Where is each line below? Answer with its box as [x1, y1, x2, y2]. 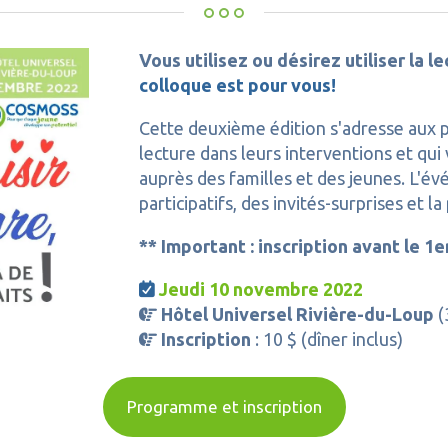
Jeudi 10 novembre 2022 [159, 279, 367, 299]
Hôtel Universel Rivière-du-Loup [161, 304, 434, 324]
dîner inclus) [307, 329, 403, 349]
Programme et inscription [126, 397, 322, 416]
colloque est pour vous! [139, 75, 336, 95]
